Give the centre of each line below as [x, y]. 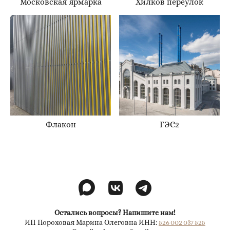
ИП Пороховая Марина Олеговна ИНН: [92, 223]
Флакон [61, 125]
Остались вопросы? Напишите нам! [115, 213]
